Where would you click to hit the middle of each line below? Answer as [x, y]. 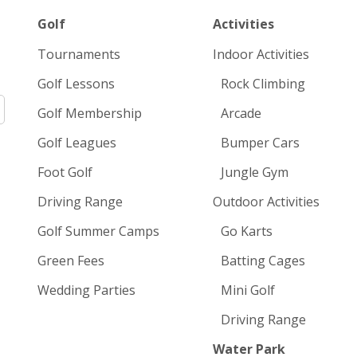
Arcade [241, 113]
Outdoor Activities [267, 202]
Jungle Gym [255, 172]
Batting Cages [263, 261]
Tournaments [78, 54]
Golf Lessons [76, 84]
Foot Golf [65, 172]
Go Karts [247, 231]
